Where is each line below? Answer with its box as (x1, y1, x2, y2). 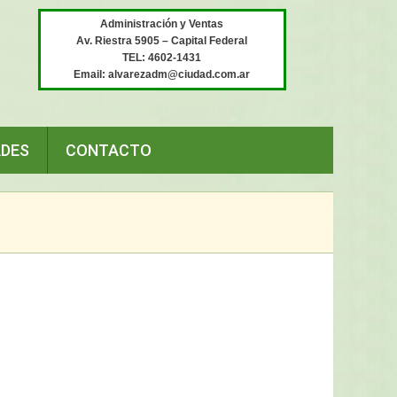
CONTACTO (65, 141, 152, 160)
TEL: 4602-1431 (122, 51, 202, 64)
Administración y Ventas (100, 18, 224, 30)
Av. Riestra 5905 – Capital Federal (76, 35, 248, 47)
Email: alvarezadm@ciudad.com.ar (74, 68, 251, 81)
